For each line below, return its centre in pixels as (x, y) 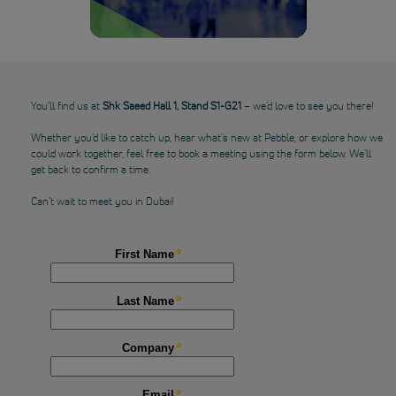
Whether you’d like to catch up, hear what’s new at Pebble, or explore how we (207, 138)
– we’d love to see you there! (308, 106)
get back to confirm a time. (91, 170)
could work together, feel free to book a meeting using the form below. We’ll (201, 154)
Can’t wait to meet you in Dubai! (103, 202)
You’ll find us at (67, 106)
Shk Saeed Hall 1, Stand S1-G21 (172, 106)
